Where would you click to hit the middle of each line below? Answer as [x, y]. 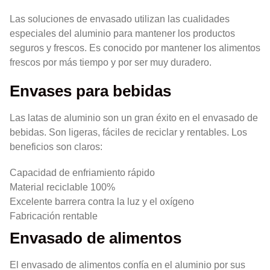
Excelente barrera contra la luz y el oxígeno [102, 202]
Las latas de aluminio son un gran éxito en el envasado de [134, 118]
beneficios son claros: [56, 147]
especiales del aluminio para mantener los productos [122, 33]
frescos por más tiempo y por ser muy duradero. [111, 62]
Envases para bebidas [90, 91]
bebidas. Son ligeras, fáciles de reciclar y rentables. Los [128, 133]
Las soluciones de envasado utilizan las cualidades [120, 19]
